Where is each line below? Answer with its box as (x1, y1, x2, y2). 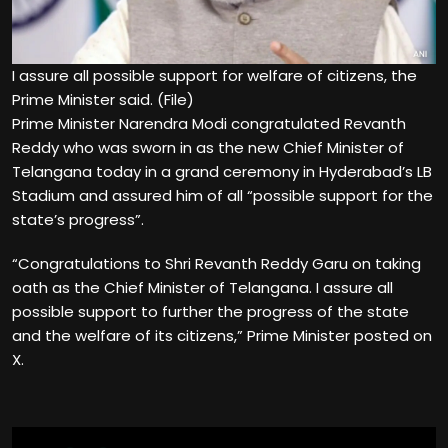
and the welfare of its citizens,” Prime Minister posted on (12, 324, 432, 346)
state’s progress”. (12, 208, 144, 230)
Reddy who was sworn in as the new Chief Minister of (12, 136, 404, 158)
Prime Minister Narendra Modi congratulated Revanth (12, 112, 406, 134)
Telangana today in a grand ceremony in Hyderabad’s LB (12, 160, 432, 182)
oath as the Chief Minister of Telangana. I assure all (12, 276, 393, 298)
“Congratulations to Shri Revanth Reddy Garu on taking (12, 252, 421, 274)
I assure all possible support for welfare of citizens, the (12, 64, 417, 86)
